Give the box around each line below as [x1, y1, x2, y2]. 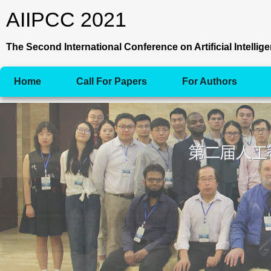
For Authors [182, 76, 237, 87]
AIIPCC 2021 [6, 8, 126, 31]
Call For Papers [76, 76, 147, 87]
